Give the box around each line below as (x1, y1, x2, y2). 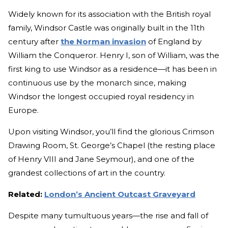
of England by (146, 37, 202, 47)
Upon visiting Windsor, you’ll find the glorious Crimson (8, 127, 214, 137)
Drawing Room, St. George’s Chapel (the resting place (8, 140, 215, 151)
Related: (8, 189, 44, 199)
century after (8, 37, 61, 47)
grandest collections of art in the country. (8, 168, 165, 178)
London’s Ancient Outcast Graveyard (44, 189, 195, 199)
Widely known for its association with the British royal (8, 9, 211, 19)
